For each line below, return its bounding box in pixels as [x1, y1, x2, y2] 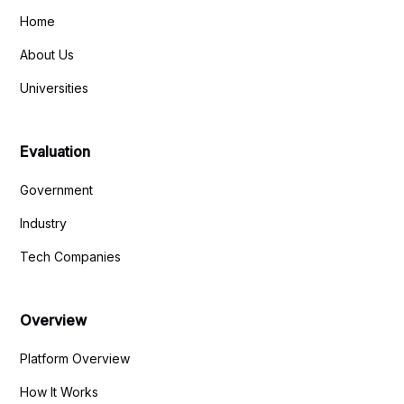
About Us [20, 47, 75, 63]
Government [20, 182, 94, 198]
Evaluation [20, 142, 91, 161]
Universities [20, 80, 89, 96]
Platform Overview [20, 351, 131, 367]
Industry [20, 216, 68, 232]
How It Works [20, 384, 99, 400]
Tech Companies [20, 249, 122, 265]
